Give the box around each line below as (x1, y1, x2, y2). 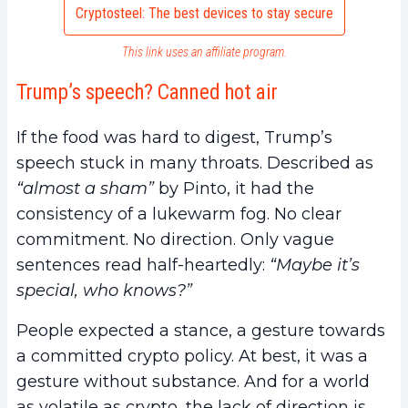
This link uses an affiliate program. (121, 45, 287, 60)
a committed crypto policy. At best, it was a (16, 346, 368, 367)
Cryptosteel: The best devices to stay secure (75, 5, 333, 23)
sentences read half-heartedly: (16, 255, 270, 276)
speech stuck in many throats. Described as (16, 153, 373, 174)
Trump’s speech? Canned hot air (16, 80, 278, 106)
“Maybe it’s (270, 255, 360, 276)
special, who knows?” (16, 280, 192, 301)
